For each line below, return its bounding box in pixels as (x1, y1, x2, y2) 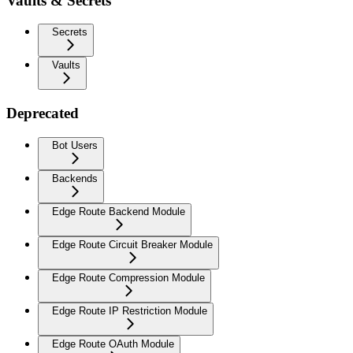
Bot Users (52, 139, 98, 151)
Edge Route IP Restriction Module (52, 304, 207, 317)
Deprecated (6, 105, 79, 122)
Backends (52, 172, 98, 184)
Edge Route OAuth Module (52, 337, 174, 350)
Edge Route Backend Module (52, 205, 185, 217)
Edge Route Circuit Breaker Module (52, 238, 213, 251)
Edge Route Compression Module (52, 271, 205, 284)
